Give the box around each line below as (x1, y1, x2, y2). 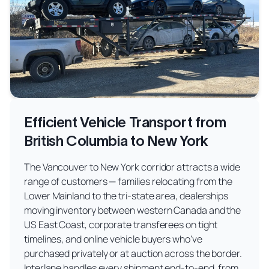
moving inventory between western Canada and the (24, 204, 241, 217)
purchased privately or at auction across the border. (24, 247, 242, 261)
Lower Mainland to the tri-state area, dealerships (24, 189, 229, 203)
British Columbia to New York (24, 133, 208, 150)
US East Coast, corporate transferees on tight (24, 218, 218, 232)
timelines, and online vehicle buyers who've (24, 232, 202, 246)
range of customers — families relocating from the (24, 175, 233, 189)
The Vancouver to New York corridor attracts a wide (24, 160, 241, 174)
